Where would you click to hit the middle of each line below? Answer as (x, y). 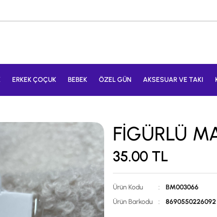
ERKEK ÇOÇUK (34, 80)
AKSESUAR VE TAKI (173, 80)
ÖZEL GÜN (115, 80)
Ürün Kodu (128, 187)
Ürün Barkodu (133, 202)
